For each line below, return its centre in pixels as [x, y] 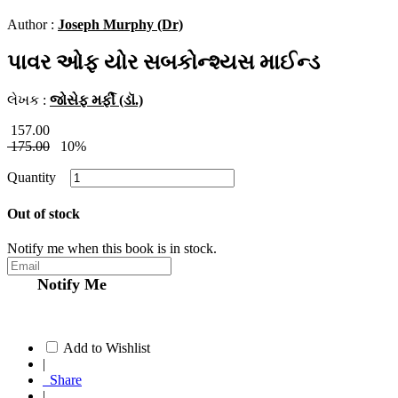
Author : [32, 25]
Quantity [37, 177]
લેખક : [28, 99]
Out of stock [44, 214]
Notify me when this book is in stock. [112, 249]
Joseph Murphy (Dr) [120, 25]
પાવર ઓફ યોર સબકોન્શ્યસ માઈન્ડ [163, 63]
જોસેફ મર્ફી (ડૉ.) [96, 99]
